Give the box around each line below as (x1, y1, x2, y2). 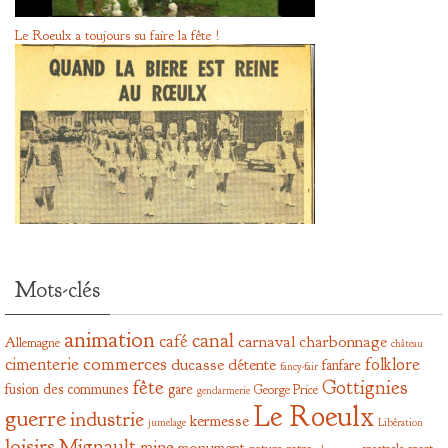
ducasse (171, 353, 224, 375)
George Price (254, 380, 318, 398)
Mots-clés (15, 275, 100, 304)
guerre (5, 402, 66, 433)
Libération (378, 415, 423, 429)
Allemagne (5, 333, 60, 351)
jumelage (148, 415, 186, 429)
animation (64, 323, 155, 354)
